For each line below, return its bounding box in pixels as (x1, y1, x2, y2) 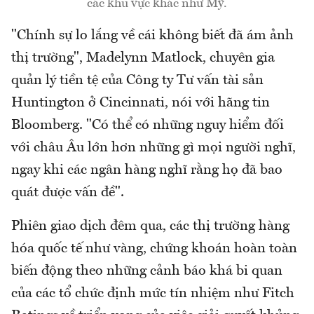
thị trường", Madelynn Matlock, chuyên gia (11, 50, 275, 65)
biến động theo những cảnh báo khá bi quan (11, 264, 282, 278)
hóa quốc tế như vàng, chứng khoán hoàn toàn (11, 241, 297, 256)
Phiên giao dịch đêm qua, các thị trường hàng (11, 219, 289, 233)
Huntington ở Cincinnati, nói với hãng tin (11, 95, 270, 110)
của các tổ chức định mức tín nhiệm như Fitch (11, 286, 294, 301)
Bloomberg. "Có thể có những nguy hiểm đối (11, 118, 284, 132)
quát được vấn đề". (11, 185, 124, 200)
